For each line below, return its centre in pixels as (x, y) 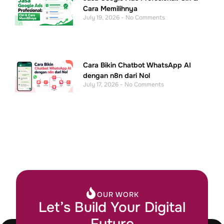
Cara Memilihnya (110, 8)
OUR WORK (118, 195)
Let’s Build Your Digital (112, 208)
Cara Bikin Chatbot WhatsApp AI (137, 65)
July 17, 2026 (102, 84)
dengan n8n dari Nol (117, 75)
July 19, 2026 (102, 17)
